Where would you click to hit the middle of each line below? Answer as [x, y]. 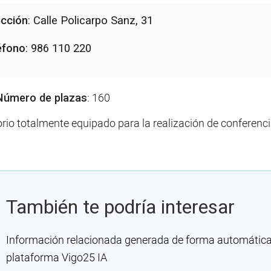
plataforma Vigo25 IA [56, 258]
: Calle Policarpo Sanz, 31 [90, 21]
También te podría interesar [120, 207]
